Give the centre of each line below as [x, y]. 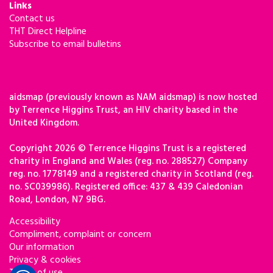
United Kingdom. [44, 123]
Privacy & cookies [45, 260]
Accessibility [35, 222]
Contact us [32, 19]
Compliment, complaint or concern [80, 234]
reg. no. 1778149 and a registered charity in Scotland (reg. [131, 174]
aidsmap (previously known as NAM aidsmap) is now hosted [133, 97]
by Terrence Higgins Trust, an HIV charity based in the [123, 110]
